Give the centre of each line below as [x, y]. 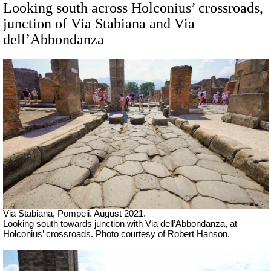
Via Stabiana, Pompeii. [48, 213]
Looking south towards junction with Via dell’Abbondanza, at [120, 224]
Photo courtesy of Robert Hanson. [163, 234]
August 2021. [120, 213]
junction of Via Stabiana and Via [99, 24]
